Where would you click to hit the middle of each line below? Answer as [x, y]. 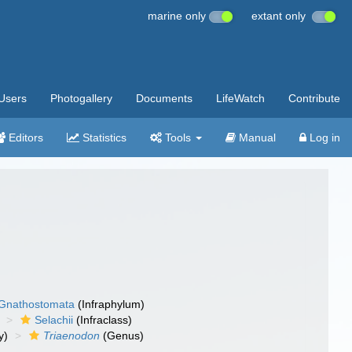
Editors [24, 137]
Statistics [103, 137]
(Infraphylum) [110, 304]
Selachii [54, 320]
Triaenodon [72, 335]
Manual [256, 137]
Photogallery [81, 98]
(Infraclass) [103, 320]
